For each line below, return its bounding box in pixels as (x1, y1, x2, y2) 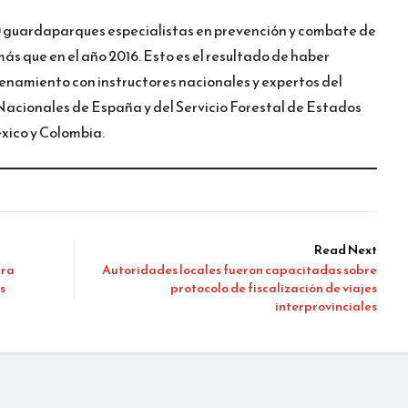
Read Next (314, 240, 377, 260)
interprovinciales (275, 296, 377, 316)
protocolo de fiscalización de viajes (170, 278, 377, 298)
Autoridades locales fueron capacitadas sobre (102, 260, 377, 280)
